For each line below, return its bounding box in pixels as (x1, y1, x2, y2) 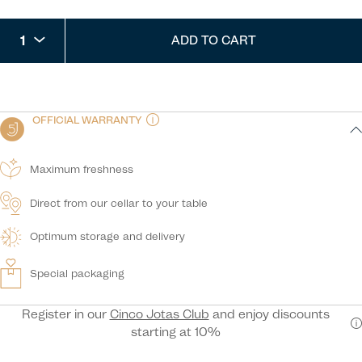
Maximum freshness (30, 162, 134, 175)
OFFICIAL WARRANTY (32, 113, 141, 126)
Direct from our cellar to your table (30, 196, 208, 209)
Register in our (21, 307, 110, 322)
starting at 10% (130, 325, 221, 340)
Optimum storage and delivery (30, 230, 186, 243)
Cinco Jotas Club (109, 307, 209, 322)
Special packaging (30, 267, 125, 280)
